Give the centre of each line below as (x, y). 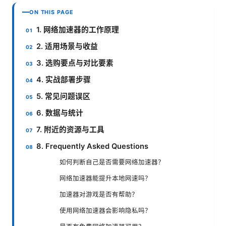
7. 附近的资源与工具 (71, 129)
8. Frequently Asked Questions (93, 146)
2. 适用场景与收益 (67, 46)
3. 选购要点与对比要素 (75, 63)
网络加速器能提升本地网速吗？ (105, 178)
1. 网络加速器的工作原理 (78, 30)
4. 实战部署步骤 (64, 79)
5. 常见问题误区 (64, 96)
